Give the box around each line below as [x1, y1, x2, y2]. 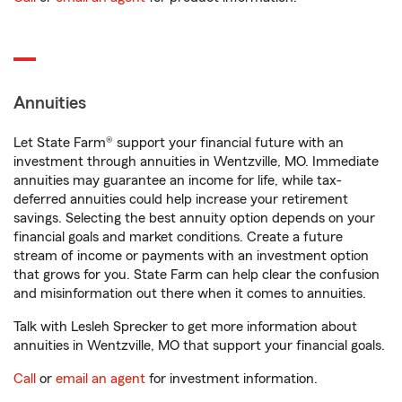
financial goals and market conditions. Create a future [13, 230, 343, 245]
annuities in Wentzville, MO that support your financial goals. [13, 338, 385, 354]
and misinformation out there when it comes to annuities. [13, 286, 366, 301]
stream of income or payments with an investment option [13, 249, 369, 264]
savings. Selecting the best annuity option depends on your [13, 211, 375, 226]
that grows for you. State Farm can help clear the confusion [13, 267, 380, 283]
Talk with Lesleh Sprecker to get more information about [13, 319, 357, 335]
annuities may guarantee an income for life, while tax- [13, 173, 342, 188]
